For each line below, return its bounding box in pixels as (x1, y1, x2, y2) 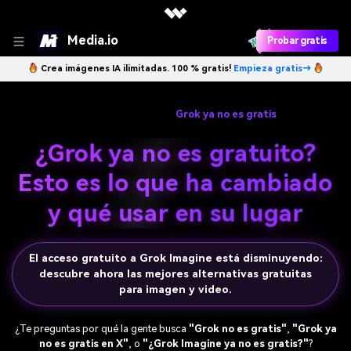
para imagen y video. (119, 283, 232, 295)
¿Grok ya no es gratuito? (36, 140, 315, 168)
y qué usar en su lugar (48, 200, 303, 227)
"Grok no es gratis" (188, 323, 287, 335)
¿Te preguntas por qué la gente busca (14, 323, 189, 335)
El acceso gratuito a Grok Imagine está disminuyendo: (28, 251, 323, 264)
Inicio (12, 107, 36, 120)
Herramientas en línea (56, 107, 154, 120)
